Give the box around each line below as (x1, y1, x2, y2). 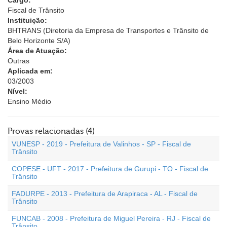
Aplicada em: (8, 67, 53, 75)
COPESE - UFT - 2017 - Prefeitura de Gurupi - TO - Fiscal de (12, 165, 208, 173)
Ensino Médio (8, 97, 51, 105)
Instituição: (8, 16, 47, 24)
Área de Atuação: (8, 47, 67, 55)
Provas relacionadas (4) (8, 127, 95, 136)
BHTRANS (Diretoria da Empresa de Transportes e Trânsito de (8, 26, 209, 34)
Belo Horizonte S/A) (8, 36, 70, 45)
